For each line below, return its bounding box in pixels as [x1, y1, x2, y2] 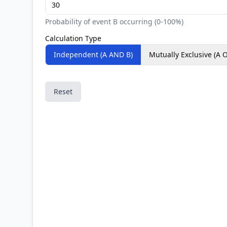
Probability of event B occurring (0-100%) [45, 17, 183, 26]
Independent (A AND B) [54, 50, 133, 59]
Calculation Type [45, 33, 101, 43]
